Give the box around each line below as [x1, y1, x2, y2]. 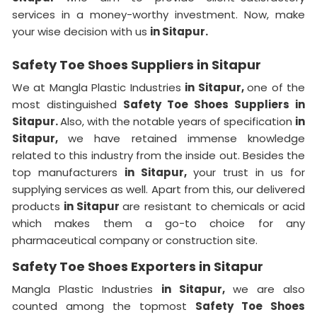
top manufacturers [12, 164, 125, 180]
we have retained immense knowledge [68, 130, 306, 146]
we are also [233, 281, 305, 296]
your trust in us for [193, 164, 305, 180]
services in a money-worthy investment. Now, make [12, 6, 305, 22]
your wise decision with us [12, 23, 150, 39]
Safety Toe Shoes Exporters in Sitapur [12, 257, 263, 275]
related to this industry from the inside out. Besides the [12, 147, 305, 163]
